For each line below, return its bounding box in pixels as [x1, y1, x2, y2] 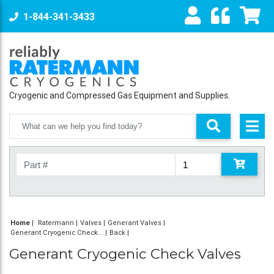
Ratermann [38, 218, 74, 228]
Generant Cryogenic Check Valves [9, 245, 241, 263]
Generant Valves [108, 218, 161, 228]
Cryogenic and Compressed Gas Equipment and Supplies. [9, 90, 230, 102]
